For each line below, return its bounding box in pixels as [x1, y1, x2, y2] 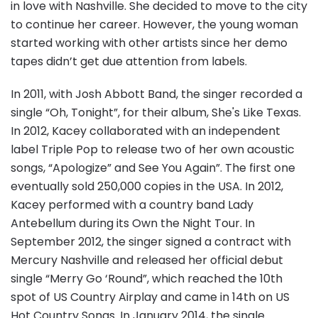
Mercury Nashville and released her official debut [11, 251, 283, 268]
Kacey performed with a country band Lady [11, 196, 253, 213]
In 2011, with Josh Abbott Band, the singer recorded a [11, 85, 302, 102]
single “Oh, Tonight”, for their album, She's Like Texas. [11, 104, 301, 121]
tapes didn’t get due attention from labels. [11, 53, 247, 70]
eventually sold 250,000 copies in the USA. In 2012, [11, 177, 283, 194]
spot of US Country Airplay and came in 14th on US [11, 288, 290, 305]
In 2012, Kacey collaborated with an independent [11, 122, 280, 139]
